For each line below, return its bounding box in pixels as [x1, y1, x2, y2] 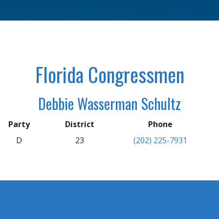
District [65, 119, 94, 130]
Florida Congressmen [35, 60, 184, 89]
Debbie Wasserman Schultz [38, 92, 181, 114]
